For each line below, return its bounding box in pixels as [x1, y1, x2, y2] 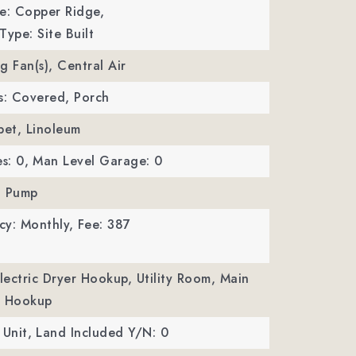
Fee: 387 [77, 215, 131, 234]
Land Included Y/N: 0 [36, 323, 169, 342]
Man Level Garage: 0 [33, 152, 163, 170]
